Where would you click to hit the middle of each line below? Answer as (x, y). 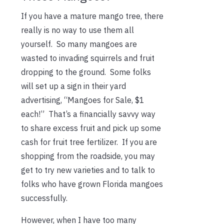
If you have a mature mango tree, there (92, 16)
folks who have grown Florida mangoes (92, 184)
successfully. (44, 198)
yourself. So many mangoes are (79, 44)
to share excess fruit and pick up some (91, 128)
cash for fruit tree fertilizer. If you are (89, 142)
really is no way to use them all (77, 30)
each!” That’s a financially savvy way (88, 114)
